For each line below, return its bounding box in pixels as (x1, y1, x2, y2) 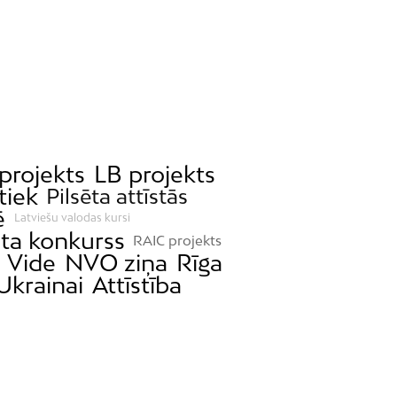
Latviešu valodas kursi (13, 211, 130, 225)
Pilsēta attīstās (46, 183, 189, 208)
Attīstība (91, 270, 182, 299)
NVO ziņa (64, 248, 167, 276)
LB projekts (93, 160, 215, 188)
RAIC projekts (133, 231, 222, 248)
